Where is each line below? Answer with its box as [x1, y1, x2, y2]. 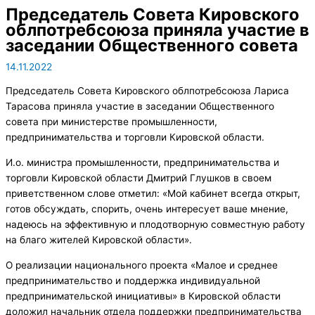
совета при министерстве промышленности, [6, 116, 217, 128]
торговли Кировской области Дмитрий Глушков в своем [6, 172, 271, 184]
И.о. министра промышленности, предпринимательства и [6, 157, 279, 169]
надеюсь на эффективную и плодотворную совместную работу [6, 219, 305, 231]
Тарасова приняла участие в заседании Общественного [6, 101, 274, 112]
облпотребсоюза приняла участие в [6, 19, 309, 40]
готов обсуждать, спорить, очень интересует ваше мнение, [6, 203, 288, 215]
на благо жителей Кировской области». [6, 234, 192, 246]
